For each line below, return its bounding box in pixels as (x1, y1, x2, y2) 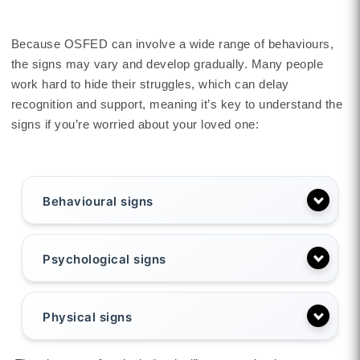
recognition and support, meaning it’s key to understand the (10, 96, 343, 111)
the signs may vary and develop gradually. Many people (10, 56, 324, 71)
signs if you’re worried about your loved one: (10, 117, 260, 131)
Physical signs (43, 309, 133, 325)
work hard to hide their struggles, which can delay (10, 76, 289, 91)
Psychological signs (43, 252, 166, 268)
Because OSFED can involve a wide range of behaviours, (10, 36, 334, 51)
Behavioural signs (43, 194, 153, 210)
